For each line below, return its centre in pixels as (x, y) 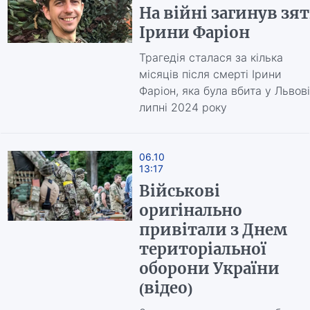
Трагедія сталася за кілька (211, 57)
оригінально (190, 210)
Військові (179, 191)
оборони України (209, 268)
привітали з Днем (213, 230)
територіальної (202, 249)
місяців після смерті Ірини (210, 74)
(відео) (165, 288)
